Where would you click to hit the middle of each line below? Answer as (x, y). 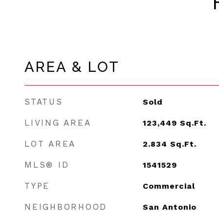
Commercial (169, 186)
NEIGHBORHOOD (66, 207)
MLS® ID (47, 165)
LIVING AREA (58, 123)
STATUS (44, 102)
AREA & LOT (72, 67)
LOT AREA (50, 144)
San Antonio (169, 207)
